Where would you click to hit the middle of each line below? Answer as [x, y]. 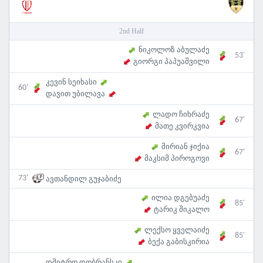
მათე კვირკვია [182, 126]
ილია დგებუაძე [181, 198]
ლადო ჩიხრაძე [181, 114]
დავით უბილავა [75, 94]
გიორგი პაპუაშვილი [171, 62]
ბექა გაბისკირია [179, 242]
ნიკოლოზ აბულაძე [174, 50]
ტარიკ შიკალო [182, 210]
